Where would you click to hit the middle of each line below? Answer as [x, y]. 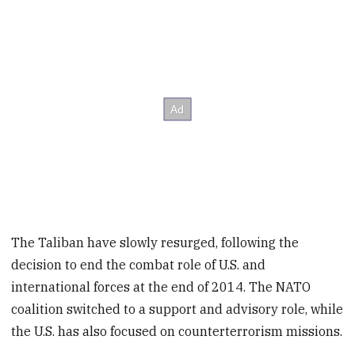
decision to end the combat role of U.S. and [139, 264]
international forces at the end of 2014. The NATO [161, 286]
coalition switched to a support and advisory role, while [177, 309]
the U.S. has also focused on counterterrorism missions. [177, 331]
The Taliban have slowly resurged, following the [155, 242]
